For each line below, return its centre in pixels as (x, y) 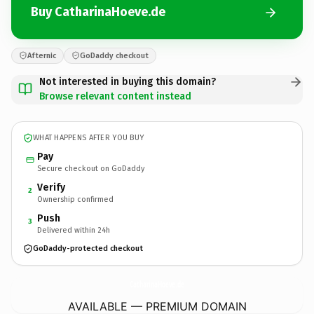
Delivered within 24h (74, 230)
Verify (51, 187)
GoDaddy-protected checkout (88, 248)
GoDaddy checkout (114, 55)
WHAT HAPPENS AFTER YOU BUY (89, 138)
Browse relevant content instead (115, 96)
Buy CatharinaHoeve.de (98, 12)
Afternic (42, 55)
